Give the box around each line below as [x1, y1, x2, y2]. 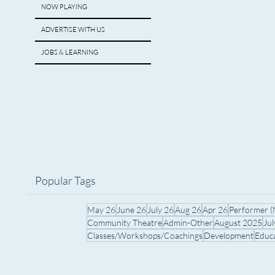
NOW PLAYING [41, 2, 88, 11]
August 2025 [214, 217, 263, 228]
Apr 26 [203, 204, 228, 215]
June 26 [117, 204, 147, 215]
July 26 [147, 204, 174, 215]
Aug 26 [175, 204, 202, 215]
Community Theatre [87, 217, 163, 228]
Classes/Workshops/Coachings [87, 230, 203, 241]
